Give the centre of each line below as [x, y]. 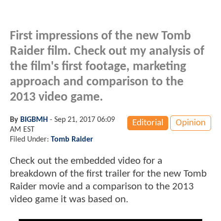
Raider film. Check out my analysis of [107, 51]
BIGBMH [34, 120]
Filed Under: [30, 139]
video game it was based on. [69, 199]
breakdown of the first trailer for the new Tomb [108, 174]
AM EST [22, 129]
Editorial [148, 123]
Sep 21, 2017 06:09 [85, 120]
